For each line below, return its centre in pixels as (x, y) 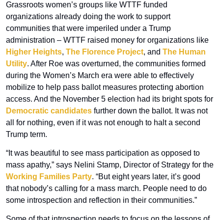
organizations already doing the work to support (88, 17)
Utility (16, 64)
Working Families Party (49, 177)
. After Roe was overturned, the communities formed (116, 64)
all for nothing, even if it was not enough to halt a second (103, 123)
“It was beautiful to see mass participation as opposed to (103, 153)
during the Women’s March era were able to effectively (100, 76)
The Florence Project (105, 52)
